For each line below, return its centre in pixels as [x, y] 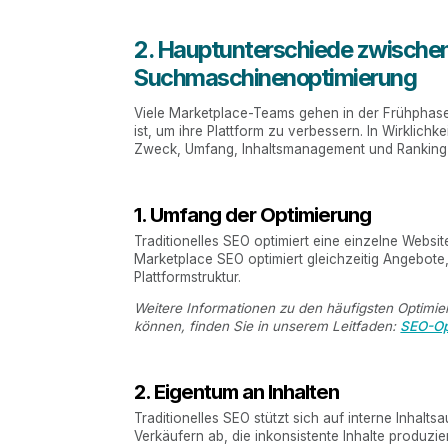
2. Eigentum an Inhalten [237, 392]
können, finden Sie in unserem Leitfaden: [267, 326]
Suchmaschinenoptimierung [275, 78]
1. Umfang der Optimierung [253, 214]
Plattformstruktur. [188, 276]
